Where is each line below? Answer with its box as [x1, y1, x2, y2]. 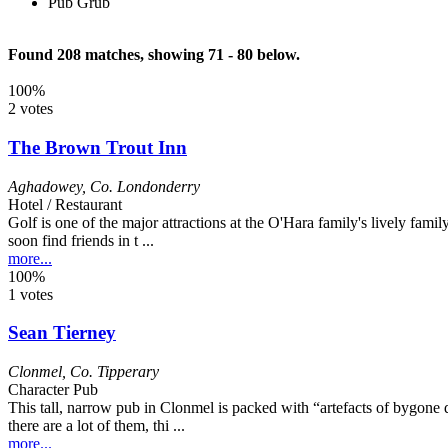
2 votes [8, 100, 53, 118]
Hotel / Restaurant [8, 195, 122, 213]
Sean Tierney [8, 322, 116, 344]
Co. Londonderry [90, 177, 200, 195]
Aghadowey [8, 177, 82, 195]
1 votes [8, 285, 53, 303]
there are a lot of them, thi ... [8, 417, 185, 435]
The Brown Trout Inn [8, 136, 187, 158]
